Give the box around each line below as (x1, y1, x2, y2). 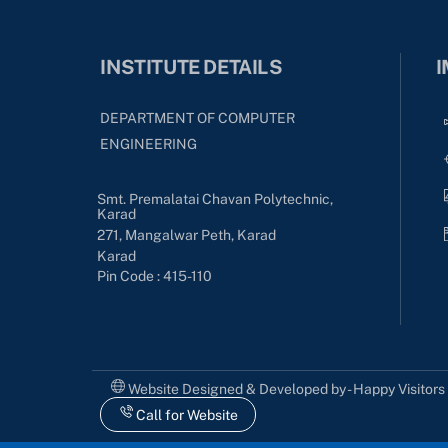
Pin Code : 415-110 (97, 268, 213, 285)
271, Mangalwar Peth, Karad (97, 227, 277, 244)
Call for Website (132, 406, 238, 423)
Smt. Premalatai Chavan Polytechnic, (97, 191, 334, 208)
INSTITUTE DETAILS (100, 55, 283, 79)
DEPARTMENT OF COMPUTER (100, 110, 296, 127)
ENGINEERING (100, 136, 198, 153)
